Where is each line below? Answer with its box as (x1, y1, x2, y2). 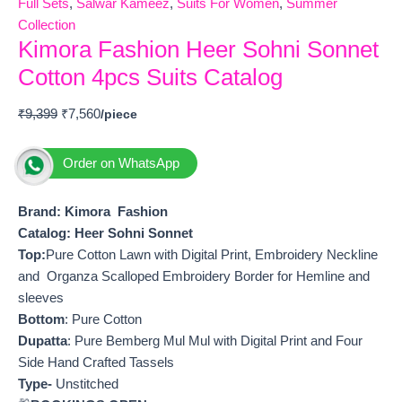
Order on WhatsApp (63, 155, 179, 170)
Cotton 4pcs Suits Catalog (18, 64, 283, 92)
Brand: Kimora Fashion (18, 205, 168, 220)
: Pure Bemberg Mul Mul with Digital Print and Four (67, 334, 363, 349)
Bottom (18, 312, 65, 328)
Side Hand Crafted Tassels (18, 355, 174, 371)
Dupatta (18, 334, 67, 349)
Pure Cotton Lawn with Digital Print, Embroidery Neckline (46, 248, 378, 263)
